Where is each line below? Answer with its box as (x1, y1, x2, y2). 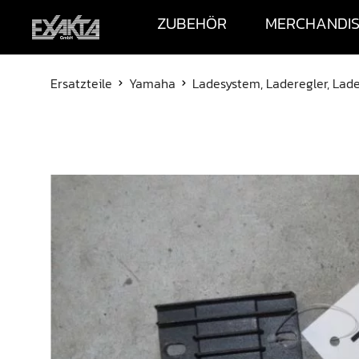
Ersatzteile (50, 74, 112, 94)
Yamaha (129, 74, 175, 94)
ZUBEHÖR (156, 11, 227, 36)
